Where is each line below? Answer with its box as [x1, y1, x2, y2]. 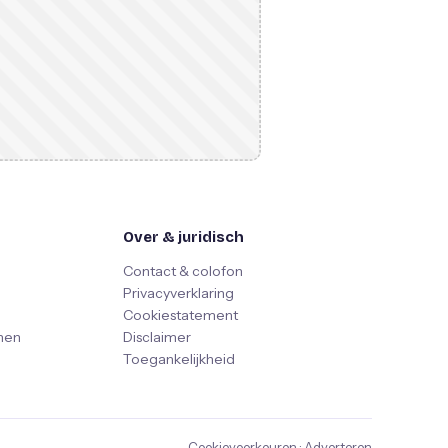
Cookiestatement [122, 306, 238, 324]
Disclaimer [122, 328, 191, 346]
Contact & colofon [122, 262, 243, 280]
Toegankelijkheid [122, 350, 235, 368]
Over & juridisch [122, 228, 244, 246]
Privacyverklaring [122, 284, 234, 302]
